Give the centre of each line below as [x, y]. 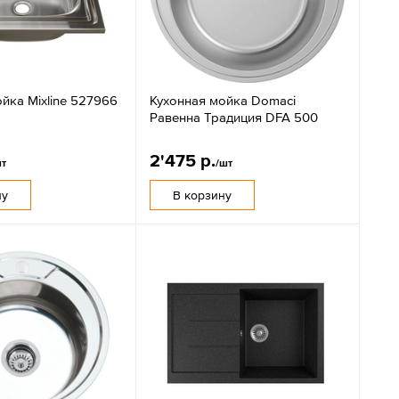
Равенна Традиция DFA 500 [234, 117]
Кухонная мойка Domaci [223, 100]
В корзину [202, 195]
